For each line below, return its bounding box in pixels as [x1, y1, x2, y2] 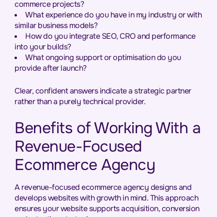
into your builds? [15, 42, 71, 52]
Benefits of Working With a [15, 118, 201, 138]
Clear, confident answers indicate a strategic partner [15, 86, 191, 96]
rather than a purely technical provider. [15, 96, 145, 107]
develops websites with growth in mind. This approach [15, 193, 198, 203]
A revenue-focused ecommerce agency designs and [15, 182, 191, 192]
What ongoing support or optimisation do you [25, 52, 181, 62]
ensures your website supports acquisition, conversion [15, 203, 200, 214]
